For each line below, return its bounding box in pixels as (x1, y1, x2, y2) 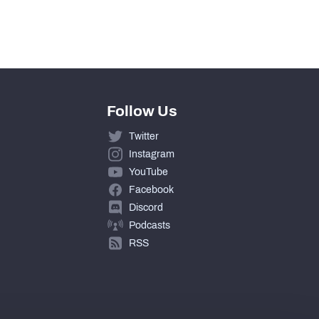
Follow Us (106, 103, 177, 120)
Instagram (128, 149, 174, 160)
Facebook (128, 184, 174, 196)
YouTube (128, 167, 168, 178)
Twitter (128, 131, 159, 142)
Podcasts (128, 220, 170, 231)
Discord (128, 202, 163, 214)
